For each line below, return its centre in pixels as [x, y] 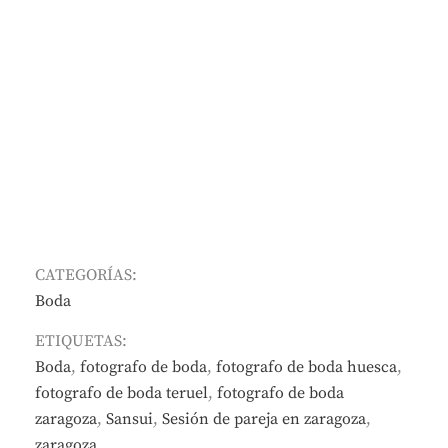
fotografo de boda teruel [121, 392]
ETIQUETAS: [81, 340]
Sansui [129, 418]
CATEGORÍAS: [86, 274]
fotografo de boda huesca [306, 366]
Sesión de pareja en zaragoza [264, 418]
